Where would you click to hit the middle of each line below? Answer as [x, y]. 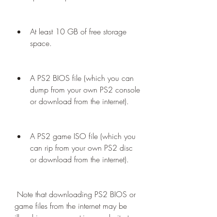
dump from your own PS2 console [85, 90]
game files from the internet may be [71, 206]
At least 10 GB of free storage [78, 31]
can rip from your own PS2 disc [81, 148]
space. [41, 43]
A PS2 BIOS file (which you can [82, 78]
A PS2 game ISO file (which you [83, 136]
